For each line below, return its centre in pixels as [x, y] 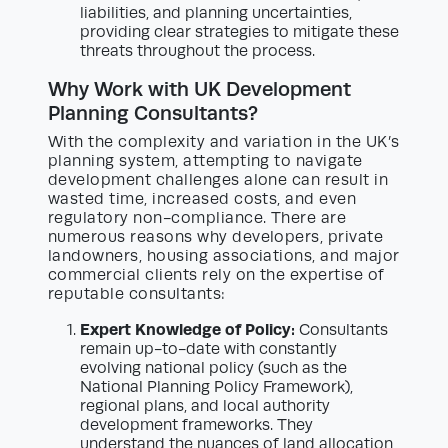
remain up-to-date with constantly [208, 349]
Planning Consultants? [153, 113]
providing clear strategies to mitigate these [239, 32]
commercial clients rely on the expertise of [216, 275]
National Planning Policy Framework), [216, 387]
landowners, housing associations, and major [224, 256]
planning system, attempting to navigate [205, 161]
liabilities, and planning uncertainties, [216, 13]
